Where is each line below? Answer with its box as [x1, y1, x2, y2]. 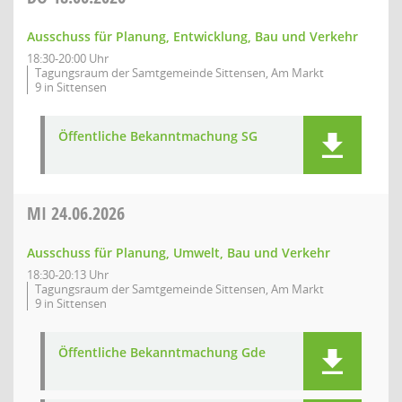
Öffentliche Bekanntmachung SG [58, 127, 258, 144]
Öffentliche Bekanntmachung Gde [58, 344, 266, 361]
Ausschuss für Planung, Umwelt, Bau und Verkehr [27, 244, 330, 261]
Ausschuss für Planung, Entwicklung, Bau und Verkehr [27, 28, 358, 45]
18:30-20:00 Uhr [27, 50, 109, 66]
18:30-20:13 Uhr [27, 267, 109, 283]
